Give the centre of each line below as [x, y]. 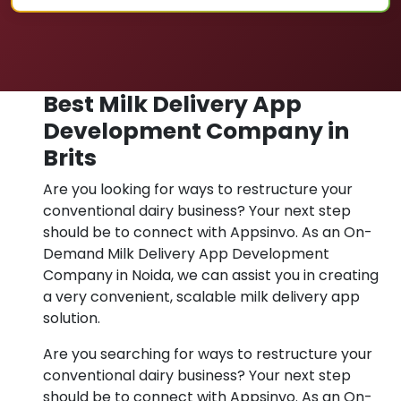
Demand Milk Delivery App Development [186, 254]
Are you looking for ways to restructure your [198, 189]
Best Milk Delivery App [172, 104]
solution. [72, 318]
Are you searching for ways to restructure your [208, 354]
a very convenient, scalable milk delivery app [201, 297]
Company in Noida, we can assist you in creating [211, 275]
